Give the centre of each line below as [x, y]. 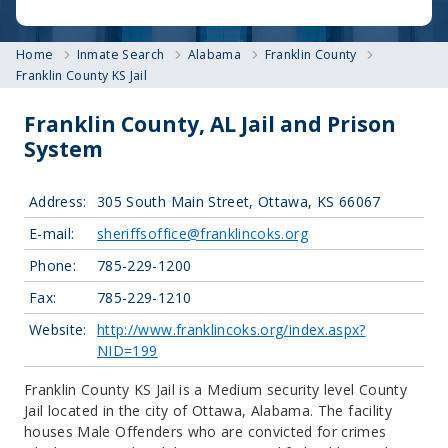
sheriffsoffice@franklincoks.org [202, 233]
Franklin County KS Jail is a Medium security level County [215, 389]
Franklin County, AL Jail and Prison [210, 124]
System [63, 149]
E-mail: [52, 233]
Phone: [53, 265]
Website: [58, 329]
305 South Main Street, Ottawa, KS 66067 [239, 201]
